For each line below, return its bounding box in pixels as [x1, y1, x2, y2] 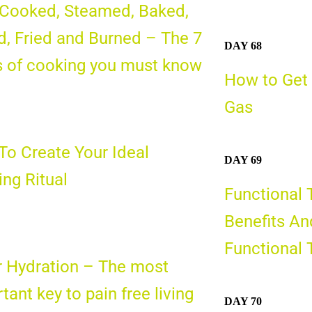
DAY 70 [224, 295, 262, 307]
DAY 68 [224, 40, 262, 52]
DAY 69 [224, 153, 262, 166]
